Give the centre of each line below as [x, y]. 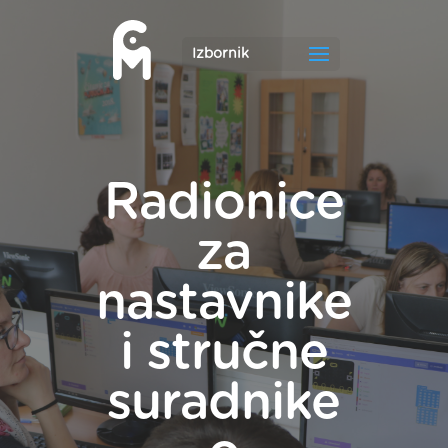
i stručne [223, 353]
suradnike [224, 403]
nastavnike [223, 303]
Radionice [223, 203]
